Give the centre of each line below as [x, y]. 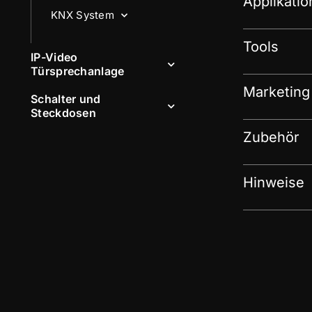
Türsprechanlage [78, 71]
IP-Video [54, 57]
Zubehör [271, 138]
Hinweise [273, 183]
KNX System [83, 15]
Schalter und [66, 99]
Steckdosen [64, 113]
